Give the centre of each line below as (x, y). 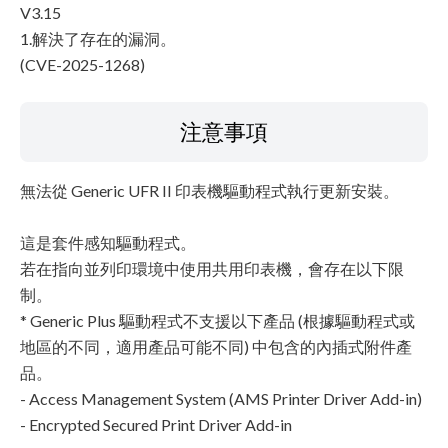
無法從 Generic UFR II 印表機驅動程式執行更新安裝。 (209, 190)
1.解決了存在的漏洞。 (98, 38)
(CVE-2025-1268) (82, 64)
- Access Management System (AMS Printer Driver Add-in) (221, 398)
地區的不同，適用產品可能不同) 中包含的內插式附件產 (216, 346)
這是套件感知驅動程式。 (108, 242)
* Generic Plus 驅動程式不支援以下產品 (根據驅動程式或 (217, 320)
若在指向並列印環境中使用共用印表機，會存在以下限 (212, 268)
